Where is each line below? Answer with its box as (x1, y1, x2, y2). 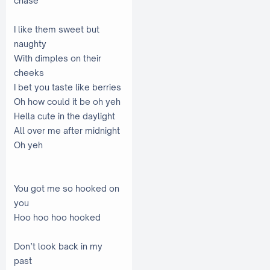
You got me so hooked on (14, 183, 119, 193)
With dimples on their (14, 52, 101, 63)
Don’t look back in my (14, 240, 102, 251)
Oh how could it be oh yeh (14, 96, 122, 107)
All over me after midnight (14, 125, 122, 136)
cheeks (14, 67, 48, 78)
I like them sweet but (14, 24, 99, 34)
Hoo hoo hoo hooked (14, 212, 102, 222)
